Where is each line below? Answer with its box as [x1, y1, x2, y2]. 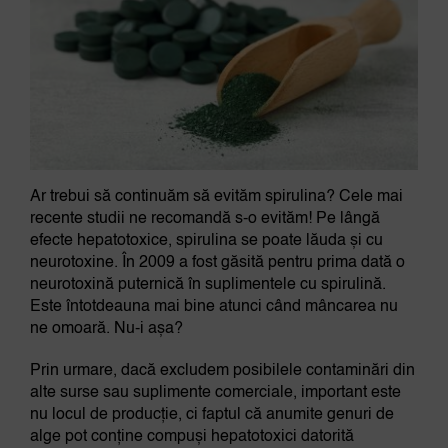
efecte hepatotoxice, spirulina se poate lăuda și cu [29, 232, 383, 249]
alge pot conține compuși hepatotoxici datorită [29, 428, 354, 445]
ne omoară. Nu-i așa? [29, 320, 183, 337]
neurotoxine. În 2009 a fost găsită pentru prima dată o [29, 254, 405, 271]
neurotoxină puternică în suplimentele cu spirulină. [29, 276, 386, 293]
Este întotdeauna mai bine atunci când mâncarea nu [29, 298, 398, 315]
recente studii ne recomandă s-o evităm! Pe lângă [29, 210, 380, 227]
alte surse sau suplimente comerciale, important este [29, 384, 401, 401]
